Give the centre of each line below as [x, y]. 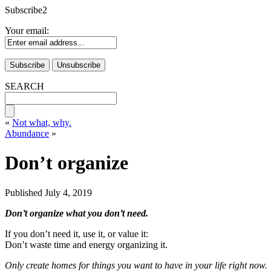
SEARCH [24, 86]
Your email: [27, 31]
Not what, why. [42, 122]
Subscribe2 [26, 10]
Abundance [27, 133]
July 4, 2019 [68, 192]
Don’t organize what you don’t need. [77, 213]
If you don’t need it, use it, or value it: [77, 233]
